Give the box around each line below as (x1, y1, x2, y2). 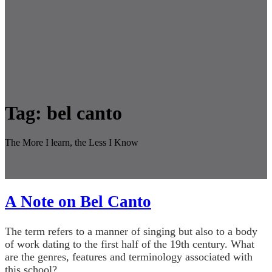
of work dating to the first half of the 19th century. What (5, 237, 254, 250)
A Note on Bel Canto (5, 192, 151, 211)
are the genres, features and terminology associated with (5, 250, 253, 263)
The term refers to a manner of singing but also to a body (5, 225, 257, 237)
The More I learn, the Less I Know (5, 137, 138, 148)
